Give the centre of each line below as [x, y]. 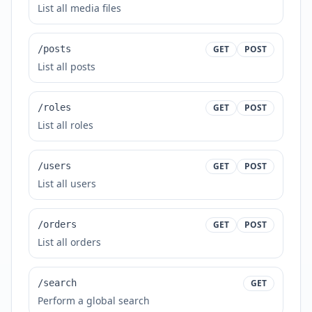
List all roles [65, 125]
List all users [67, 184]
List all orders [69, 242]
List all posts [67, 67]
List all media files [79, 8]
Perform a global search [94, 301]
